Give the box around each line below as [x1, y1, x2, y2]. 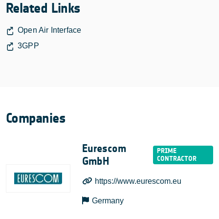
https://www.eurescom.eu [95, 176, 182, 185]
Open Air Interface [18, 25, 82, 34]
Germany [92, 196, 124, 205]
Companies [6, 109, 66, 127]
